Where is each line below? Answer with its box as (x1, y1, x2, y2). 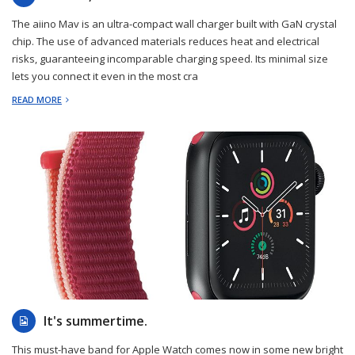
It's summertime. (44, 311, 147, 330)
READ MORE (12, 93, 62, 105)
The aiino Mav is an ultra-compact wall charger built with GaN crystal (12, 16, 337, 31)
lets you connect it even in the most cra (12, 68, 198, 83)
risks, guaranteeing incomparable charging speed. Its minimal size (12, 51, 328, 66)
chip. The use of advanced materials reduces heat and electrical (12, 33, 319, 48)
